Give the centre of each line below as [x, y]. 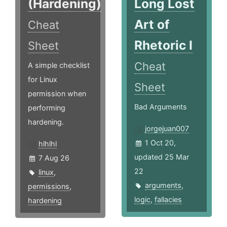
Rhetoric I [164, 45]
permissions [49, 186]
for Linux [43, 80]
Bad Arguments [161, 107]
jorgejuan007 [167, 129]
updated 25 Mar [162, 157]
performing [47, 108]
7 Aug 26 [54, 158]
